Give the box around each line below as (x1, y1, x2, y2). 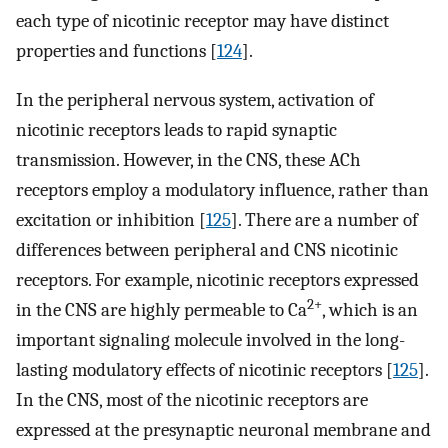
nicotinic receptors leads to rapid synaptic (16, 118, 337, 141)
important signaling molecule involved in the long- (16, 328, 405, 351)
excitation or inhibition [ (16, 208, 206, 231)
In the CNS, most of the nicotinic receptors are (16, 388, 368, 411)
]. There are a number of (231, 208, 418, 231)
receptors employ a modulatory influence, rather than (16, 178, 429, 201)
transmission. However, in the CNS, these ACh (16, 148, 361, 171)
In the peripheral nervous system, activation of (16, 88, 374, 111)
